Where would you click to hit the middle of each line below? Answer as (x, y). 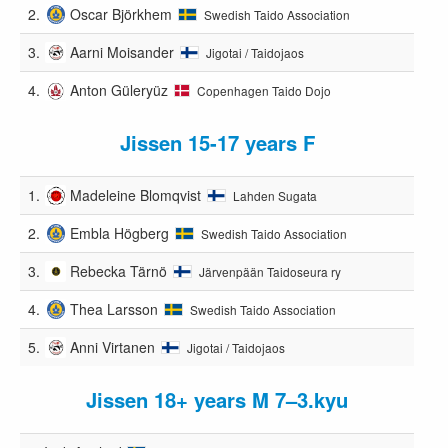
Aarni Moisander (122, 51)
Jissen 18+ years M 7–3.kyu (217, 399)
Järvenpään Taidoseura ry (270, 271)
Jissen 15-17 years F (217, 142)
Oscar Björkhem (121, 13)
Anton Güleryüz (119, 89)
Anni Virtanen (113, 346)
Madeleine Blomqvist (136, 194)
